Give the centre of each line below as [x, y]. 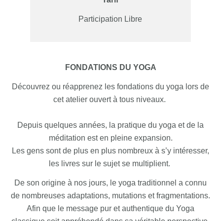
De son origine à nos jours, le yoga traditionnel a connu [110, 183]
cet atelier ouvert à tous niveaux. [110, 100]
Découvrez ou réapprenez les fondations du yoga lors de [110, 87]
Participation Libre [110, 19]
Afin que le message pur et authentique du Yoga [110, 209]
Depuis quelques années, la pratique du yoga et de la [110, 125]
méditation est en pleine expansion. [110, 138]
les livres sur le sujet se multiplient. [110, 164]
